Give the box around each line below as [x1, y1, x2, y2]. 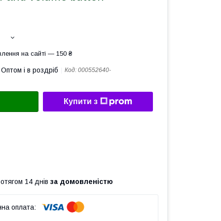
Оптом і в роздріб [1, 66, 58, 74]
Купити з [64, 97, 98, 106]
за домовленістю [50, 177, 113, 185]
